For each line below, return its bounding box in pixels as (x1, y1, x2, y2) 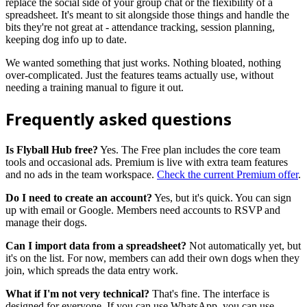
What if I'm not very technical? (5, 287, 149, 299)
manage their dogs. (5, 216, 87, 228)
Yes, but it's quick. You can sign (152, 191, 291, 204)
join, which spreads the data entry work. (5, 264, 178, 276)
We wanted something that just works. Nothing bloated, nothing (5, 56, 281, 69)
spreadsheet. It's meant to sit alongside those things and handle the (5, 8, 289, 21)
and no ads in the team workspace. (5, 168, 157, 180)
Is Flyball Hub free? (5, 143, 98, 156)
